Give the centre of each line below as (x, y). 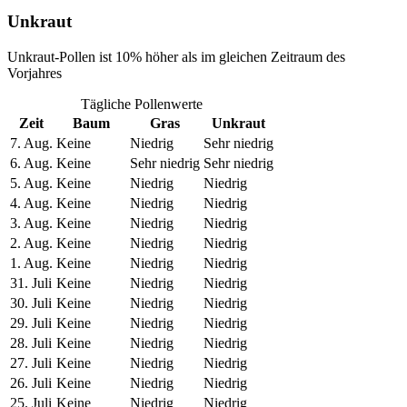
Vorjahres (35, 74)
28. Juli (31, 343)
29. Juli (31, 323)
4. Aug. (31, 203)
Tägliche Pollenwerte (142, 104)
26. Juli (31, 383)
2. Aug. (31, 243)
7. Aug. (31, 144)
